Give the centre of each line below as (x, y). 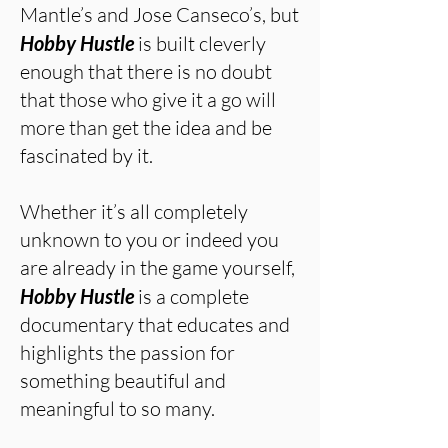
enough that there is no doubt (146, 71)
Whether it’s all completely (134, 211)
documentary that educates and (155, 324)
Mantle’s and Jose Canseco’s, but (159, 14)
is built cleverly (200, 43)
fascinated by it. (86, 155)
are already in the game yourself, (157, 267)
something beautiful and (123, 380)
